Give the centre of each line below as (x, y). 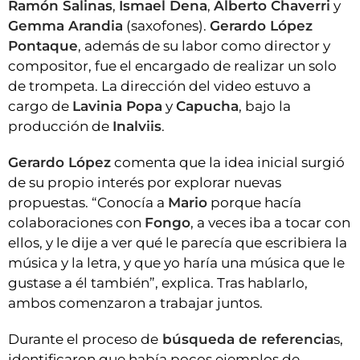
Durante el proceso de (83, 340)
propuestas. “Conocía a (88, 203)
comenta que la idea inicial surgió (228, 163)
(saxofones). (166, 26)
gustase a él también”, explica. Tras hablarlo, (158, 283)
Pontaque (43, 46)
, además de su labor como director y (204, 46)
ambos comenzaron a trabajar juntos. (135, 303)
